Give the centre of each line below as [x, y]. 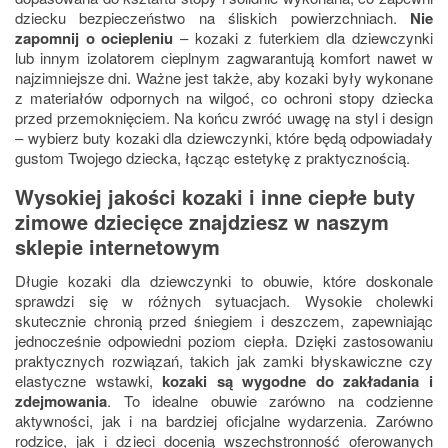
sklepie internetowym [117, 247]
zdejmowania [61, 401]
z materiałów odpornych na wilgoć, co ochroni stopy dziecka [224, 98]
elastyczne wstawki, [89, 381]
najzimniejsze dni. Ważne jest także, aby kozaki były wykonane [224, 78]
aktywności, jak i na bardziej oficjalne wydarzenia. [191, 421]
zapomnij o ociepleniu [94, 38]
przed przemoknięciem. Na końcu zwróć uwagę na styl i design [224, 118]
